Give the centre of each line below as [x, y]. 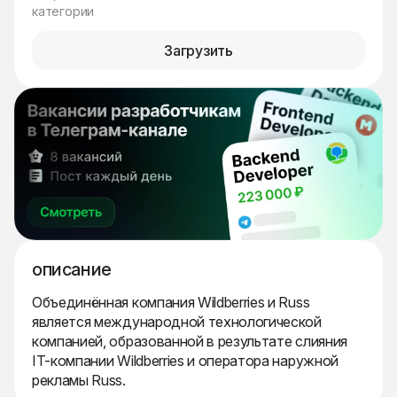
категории [63, 11]
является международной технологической [177, 322]
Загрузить [198, 51]
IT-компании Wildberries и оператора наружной [185, 361]
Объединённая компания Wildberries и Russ [171, 303]
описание [72, 270]
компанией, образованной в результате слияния [190, 342]
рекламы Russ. [79, 381]
